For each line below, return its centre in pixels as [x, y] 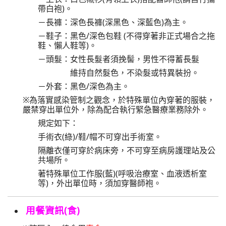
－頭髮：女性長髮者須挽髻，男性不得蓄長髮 [119, 59]
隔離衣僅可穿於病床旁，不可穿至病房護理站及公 [127, 150]
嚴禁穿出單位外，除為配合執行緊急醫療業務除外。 [116, 109]
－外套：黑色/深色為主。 [84, 86]
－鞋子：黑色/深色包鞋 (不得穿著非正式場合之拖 [126, 36]
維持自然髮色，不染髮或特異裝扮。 [119, 73]
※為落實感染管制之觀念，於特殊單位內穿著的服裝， [119, 100]
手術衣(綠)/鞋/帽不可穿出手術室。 [100, 137]
